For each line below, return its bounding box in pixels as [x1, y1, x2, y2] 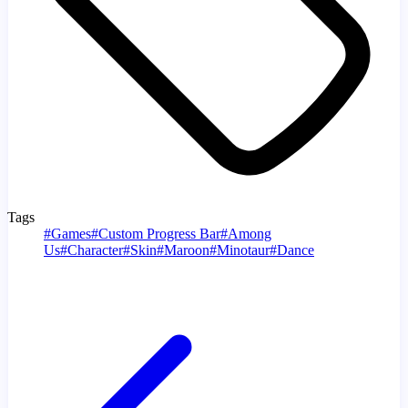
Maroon [164, 241, 209, 258]
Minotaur [217, 241, 270, 258]
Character [67, 241, 123, 258]
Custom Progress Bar [98, 225, 220, 241]
